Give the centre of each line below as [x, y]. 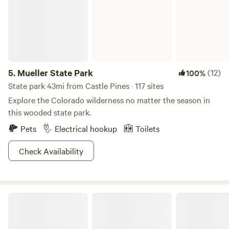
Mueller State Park [55, 73]
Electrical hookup [86, 128]
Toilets [147, 128]
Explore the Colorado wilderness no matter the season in [109, 100]
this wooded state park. [50, 112]
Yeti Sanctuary [30, 196]
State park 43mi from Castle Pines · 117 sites [86, 85]
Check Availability [51, 151]
